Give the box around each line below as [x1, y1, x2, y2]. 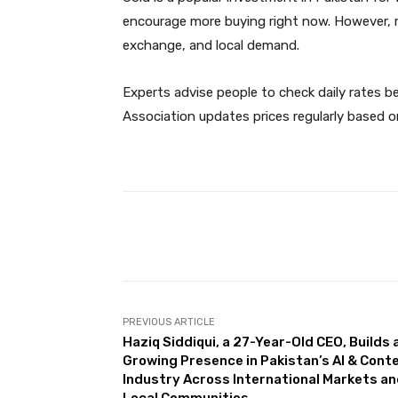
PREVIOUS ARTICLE [123, 316, 215, 329]
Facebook [275, 229, 324, 243]
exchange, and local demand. [123, 37, 299, 54]
